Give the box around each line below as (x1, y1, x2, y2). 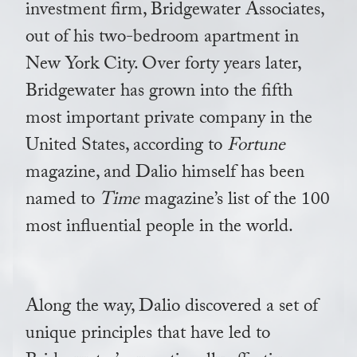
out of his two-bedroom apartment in (25, 23, 299, 55)
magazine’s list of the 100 (139, 186, 330, 218)
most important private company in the (25, 104, 312, 136)
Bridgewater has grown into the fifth (25, 77, 292, 109)
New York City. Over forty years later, (25, 50, 300, 82)
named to (25, 186, 100, 218)
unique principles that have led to (25, 320, 270, 351)
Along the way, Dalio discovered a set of (25, 292, 318, 324)
